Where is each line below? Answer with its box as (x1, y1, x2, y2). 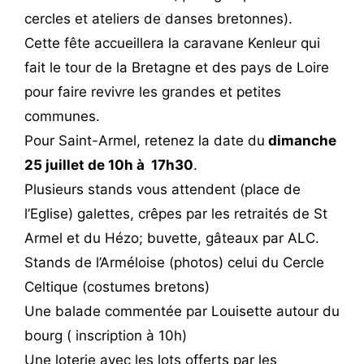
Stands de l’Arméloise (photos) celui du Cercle (24, 254, 324, 271)
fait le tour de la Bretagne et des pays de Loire (24, 59, 329, 76)
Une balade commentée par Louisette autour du (24, 303, 340, 320)
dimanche (265, 132, 336, 149)
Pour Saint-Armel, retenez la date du (24, 132, 265, 149)
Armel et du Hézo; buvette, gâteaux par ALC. (24, 230, 319, 247)
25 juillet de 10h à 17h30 (24, 157, 193, 174)
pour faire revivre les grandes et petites (24, 84, 281, 101)
